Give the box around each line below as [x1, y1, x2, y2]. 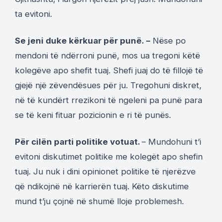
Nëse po [150, 35, 186, 46]
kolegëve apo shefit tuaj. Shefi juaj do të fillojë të [15, 65, 203, 75]
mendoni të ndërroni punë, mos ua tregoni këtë [15, 50, 200, 60]
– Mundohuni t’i [142, 136, 201, 147]
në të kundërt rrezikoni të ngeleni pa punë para [15, 95, 202, 105]
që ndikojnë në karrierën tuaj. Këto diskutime [15, 181, 189, 191]
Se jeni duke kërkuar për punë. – [15, 35, 150, 46]
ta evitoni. [15, 8, 52, 19]
